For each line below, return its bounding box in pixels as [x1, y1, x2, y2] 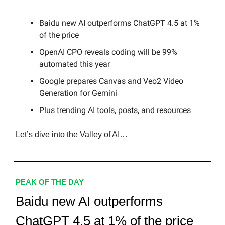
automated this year [39, 59, 110, 69]
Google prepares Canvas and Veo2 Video [39, 76, 183, 86]
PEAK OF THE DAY [16, 178, 84, 187]
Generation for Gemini [39, 88, 117, 98]
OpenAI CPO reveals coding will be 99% [39, 47, 177, 57]
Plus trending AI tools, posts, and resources [39, 105, 191, 116]
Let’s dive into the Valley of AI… [16, 130, 128, 139]
